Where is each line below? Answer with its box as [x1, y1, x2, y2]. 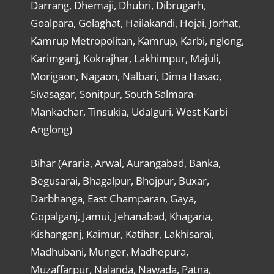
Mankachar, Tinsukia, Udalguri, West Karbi [30, 105, 228, 119]
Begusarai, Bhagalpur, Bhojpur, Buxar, [30, 173, 209, 188]
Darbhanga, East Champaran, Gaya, [30, 191, 196, 206]
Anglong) [30, 122, 72, 137]
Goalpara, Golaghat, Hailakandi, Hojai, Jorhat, [30, 16, 240, 31]
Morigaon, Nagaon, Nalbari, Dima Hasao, [30, 69, 221, 84]
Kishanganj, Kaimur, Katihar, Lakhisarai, [30, 226, 214, 241]
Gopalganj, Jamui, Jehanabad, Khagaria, [30, 209, 213, 223]
